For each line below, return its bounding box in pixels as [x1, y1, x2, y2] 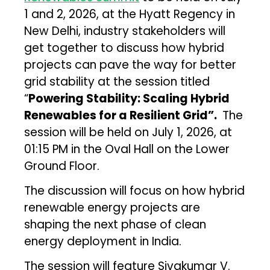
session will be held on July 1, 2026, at [24, 124, 233, 140]
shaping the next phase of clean [24, 216, 207, 233]
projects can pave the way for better [24, 56, 237, 73]
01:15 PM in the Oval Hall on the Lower [24, 140, 230, 157]
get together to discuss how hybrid [24, 39, 225, 56]
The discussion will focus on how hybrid [24, 182, 245, 199]
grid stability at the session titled [24, 73, 210, 90]
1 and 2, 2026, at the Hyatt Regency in [24, 5, 236, 22]
